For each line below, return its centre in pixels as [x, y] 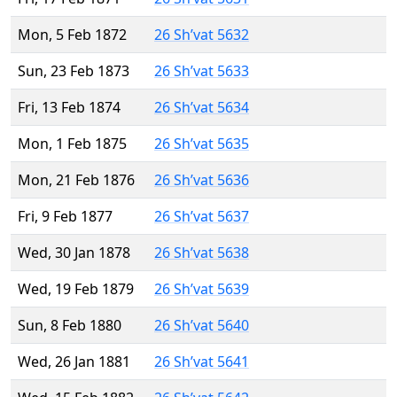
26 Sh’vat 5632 [202, 35]
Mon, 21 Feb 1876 [76, 180]
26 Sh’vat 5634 [202, 108]
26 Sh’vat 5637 [202, 217]
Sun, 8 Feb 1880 [70, 326]
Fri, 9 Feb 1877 [65, 217]
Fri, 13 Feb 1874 [69, 108]
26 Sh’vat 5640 [202, 326]
